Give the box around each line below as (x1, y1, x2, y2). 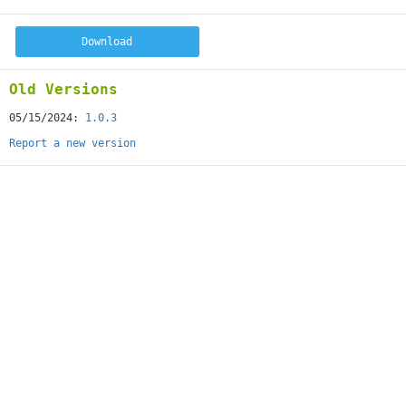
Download (82, 35, 133, 48)
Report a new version (9, 137, 136, 150)
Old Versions (9, 81, 118, 98)
